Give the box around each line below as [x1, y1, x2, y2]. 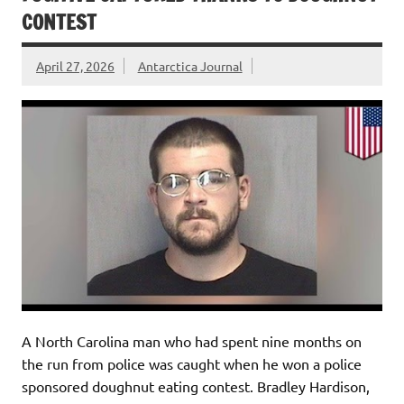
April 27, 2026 [36, 58, 115, 75]
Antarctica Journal [137, 58, 243, 75]
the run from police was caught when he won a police [22, 353, 362, 372]
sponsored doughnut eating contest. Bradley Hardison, [22, 376, 370, 395]
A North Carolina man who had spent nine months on [22, 331, 362, 350]
